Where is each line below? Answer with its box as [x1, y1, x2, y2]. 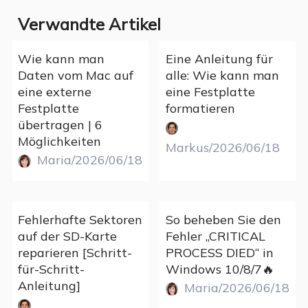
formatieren [165, 100, 235, 117]
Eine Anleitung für [165, 51, 273, 67]
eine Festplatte [165, 84, 255, 100]
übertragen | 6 [18, 117, 103, 133]
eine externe [18, 84, 92, 100]
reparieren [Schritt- [18, 245, 133, 261]
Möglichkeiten [18, 133, 102, 150]
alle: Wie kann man [165, 67, 279, 84]
